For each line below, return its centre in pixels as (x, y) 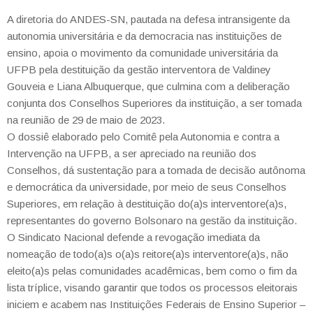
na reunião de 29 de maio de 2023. (86, 120)
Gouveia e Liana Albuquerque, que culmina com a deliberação (148, 86)
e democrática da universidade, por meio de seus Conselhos (147, 187)
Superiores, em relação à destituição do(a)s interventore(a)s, (147, 204)
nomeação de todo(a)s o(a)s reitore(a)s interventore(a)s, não (148, 254)
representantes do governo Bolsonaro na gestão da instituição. (152, 220)
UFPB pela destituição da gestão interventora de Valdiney (139, 70)
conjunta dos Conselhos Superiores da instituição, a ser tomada (154, 103)
